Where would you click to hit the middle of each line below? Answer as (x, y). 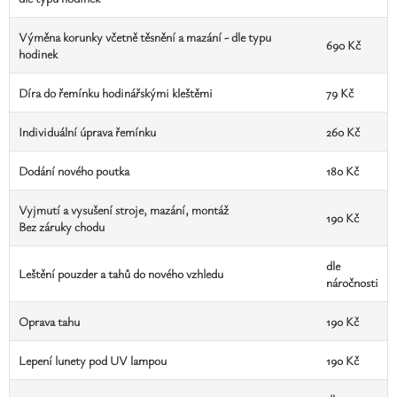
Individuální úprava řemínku (87, 132)
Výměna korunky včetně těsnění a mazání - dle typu (145, 37)
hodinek (38, 54)
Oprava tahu (49, 321)
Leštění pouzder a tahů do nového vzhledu (121, 273)
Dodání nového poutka (74, 171)
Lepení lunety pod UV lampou (93, 360)
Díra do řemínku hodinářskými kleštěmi (116, 93)
